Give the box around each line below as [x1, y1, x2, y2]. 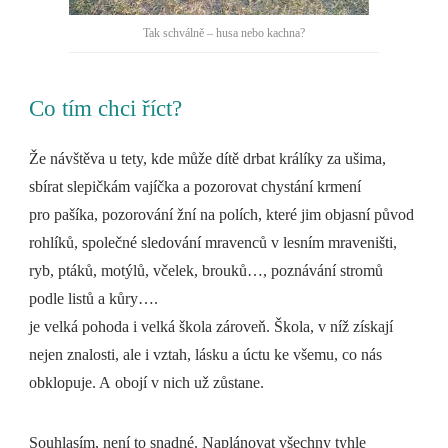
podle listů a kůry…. [29, 289, 159, 307]
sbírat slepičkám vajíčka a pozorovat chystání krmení [29, 177, 362, 195]
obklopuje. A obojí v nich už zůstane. [29, 373, 265, 391]
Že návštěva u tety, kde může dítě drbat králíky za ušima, [29, 149, 387, 167]
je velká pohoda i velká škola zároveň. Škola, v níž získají [29, 317, 394, 335]
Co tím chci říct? [29, 95, 183, 121]
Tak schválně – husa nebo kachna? [143, 26, 305, 41]
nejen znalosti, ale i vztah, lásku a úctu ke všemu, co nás [29, 345, 383, 363]
